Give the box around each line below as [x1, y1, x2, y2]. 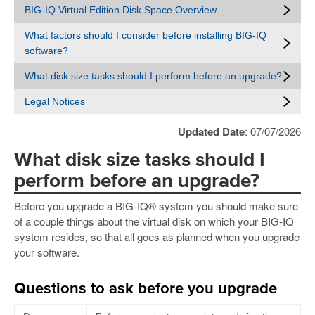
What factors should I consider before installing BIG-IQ [25, 30, 266, 41]
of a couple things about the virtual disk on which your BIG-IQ [14, 213, 294, 229]
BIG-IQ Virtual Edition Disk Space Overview [25, 4, 217, 15]
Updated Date [178, 124, 245, 139]
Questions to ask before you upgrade [14, 281, 277, 297]
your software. [14, 244, 79, 259]
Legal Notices [25, 96, 85, 107]
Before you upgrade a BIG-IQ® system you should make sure [14, 198, 298, 213]
